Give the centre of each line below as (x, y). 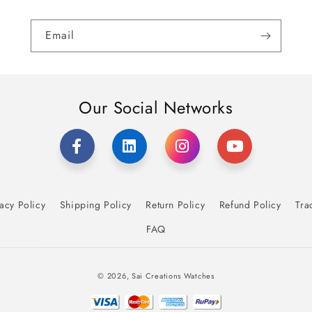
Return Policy (175, 204)
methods (177, 286)
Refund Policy (250, 204)
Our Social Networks (156, 107)
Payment (177, 267)
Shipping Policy (95, 204)
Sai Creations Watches (173, 275)
